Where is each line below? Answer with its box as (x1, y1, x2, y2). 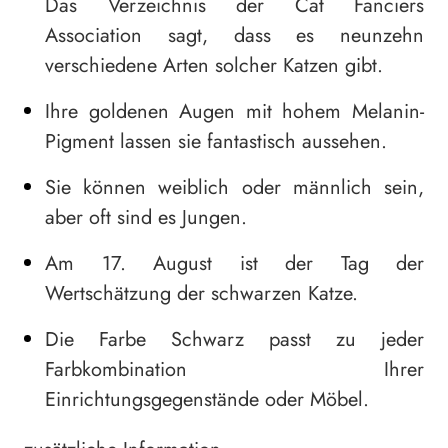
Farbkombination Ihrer (45, 355, 424, 385)
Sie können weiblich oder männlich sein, (45, 173, 424, 203)
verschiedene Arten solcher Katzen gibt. (45, 51, 383, 81)
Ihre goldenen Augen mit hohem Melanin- (45, 97, 424, 127)
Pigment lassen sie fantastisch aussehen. (45, 127, 387, 157)
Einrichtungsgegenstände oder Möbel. (45, 385, 369, 415)
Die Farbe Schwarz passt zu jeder (45, 325, 424, 355)
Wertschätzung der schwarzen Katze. (45, 279, 358, 309)
